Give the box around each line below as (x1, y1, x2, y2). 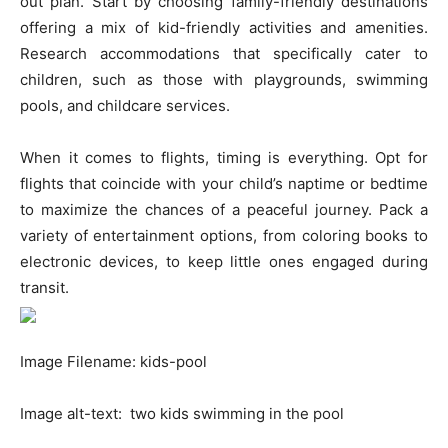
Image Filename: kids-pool (20, 352, 207, 372)
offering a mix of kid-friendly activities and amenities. (20, 18, 428, 38)
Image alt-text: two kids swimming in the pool (20, 404, 344, 424)
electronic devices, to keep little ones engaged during (20, 252, 428, 272)
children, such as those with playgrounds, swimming (20, 70, 428, 90)
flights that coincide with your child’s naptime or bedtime (20, 174, 428, 194)
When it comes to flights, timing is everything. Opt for (20, 148, 428, 168)
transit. (20, 278, 69, 298)
